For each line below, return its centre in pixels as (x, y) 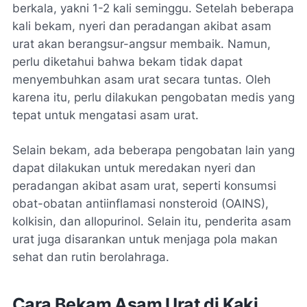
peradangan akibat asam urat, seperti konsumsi (144, 185)
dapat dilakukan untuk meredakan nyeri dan (134, 168)
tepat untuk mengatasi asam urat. (106, 115)
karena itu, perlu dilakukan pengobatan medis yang (153, 97)
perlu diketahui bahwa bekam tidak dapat (127, 61)
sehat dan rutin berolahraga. (91, 257)
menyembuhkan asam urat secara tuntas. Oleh (142, 79)
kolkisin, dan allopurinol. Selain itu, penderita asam (152, 221)
